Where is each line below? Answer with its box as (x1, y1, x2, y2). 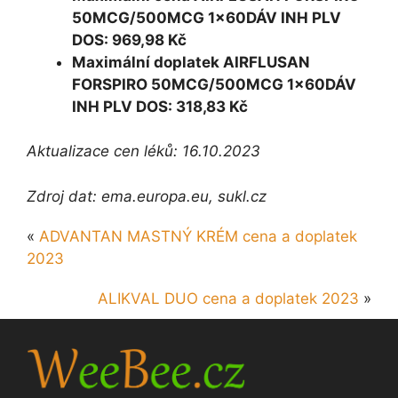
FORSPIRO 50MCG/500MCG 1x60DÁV (72, 75, 356, 93)
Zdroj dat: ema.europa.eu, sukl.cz (27, 187, 267, 205)
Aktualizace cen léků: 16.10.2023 (27, 142, 260, 161)
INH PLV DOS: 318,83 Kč (72, 97, 248, 115)
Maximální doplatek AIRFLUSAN (72, 52, 310, 71)
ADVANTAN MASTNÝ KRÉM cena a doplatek (39, 227, 357, 245)
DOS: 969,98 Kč (72, 30, 187, 49)
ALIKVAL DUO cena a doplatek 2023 (98, 289, 359, 307)
